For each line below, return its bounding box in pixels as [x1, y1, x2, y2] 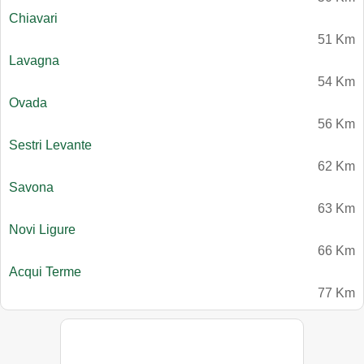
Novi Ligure [9, 223, 76, 237]
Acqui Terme [9, 265, 81, 279]
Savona [9, 180, 54, 195]
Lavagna [9, 54, 59, 68]
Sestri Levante [9, 138, 92, 153]
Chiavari [9, 11, 58, 26]
